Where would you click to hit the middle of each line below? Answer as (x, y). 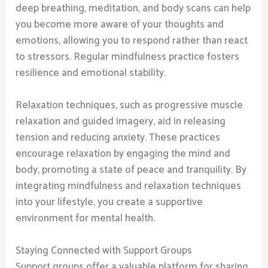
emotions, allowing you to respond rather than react (132, 40)
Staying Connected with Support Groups (104, 251)
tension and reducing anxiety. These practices (118, 138)
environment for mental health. (86, 219)
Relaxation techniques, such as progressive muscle (130, 106)
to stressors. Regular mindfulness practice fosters (128, 57)
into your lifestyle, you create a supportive (109, 202)
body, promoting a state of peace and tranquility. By (131, 170)
